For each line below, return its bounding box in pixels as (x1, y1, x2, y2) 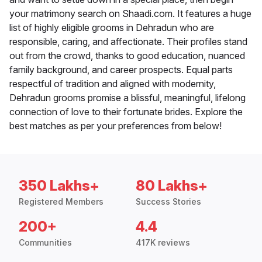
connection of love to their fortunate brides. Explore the (9, 106, 243, 118)
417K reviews (136, 237, 190, 248)
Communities (19, 237, 72, 248)
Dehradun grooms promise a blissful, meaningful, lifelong (9, 92, 246, 104)
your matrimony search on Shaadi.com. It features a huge (9, 8, 251, 20)
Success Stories (136, 196, 201, 207)
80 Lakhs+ (136, 177, 208, 195)
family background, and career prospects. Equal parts (9, 64, 233, 76)
